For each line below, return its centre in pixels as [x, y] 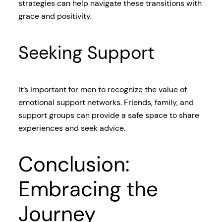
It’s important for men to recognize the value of [102, 90]
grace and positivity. [55, 16]
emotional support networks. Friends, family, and [106, 103]
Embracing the [88, 189]
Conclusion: [74, 165]
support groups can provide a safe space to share [109, 115]
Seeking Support [86, 53]
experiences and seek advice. [72, 128]
